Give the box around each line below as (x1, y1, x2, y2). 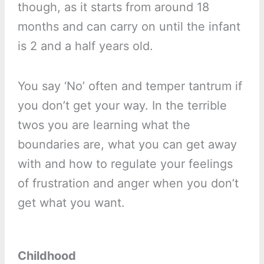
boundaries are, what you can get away (17, 137, 237, 152)
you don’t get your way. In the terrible (17, 98, 227, 113)
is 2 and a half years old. (17, 39, 153, 54)
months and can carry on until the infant (17, 19, 240, 34)
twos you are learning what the (17, 118, 190, 133)
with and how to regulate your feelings (17, 157, 233, 171)
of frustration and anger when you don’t (17, 176, 239, 191)
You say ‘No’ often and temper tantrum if (17, 79, 242, 94)
